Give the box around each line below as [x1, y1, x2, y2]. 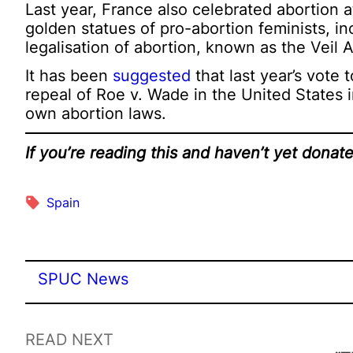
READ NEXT [25, 330, 113, 350]
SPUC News [38, 269, 128, 288]
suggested [113, 65, 191, 85]
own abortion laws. [25, 103, 166, 123]
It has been [25, 65, 113, 85]
